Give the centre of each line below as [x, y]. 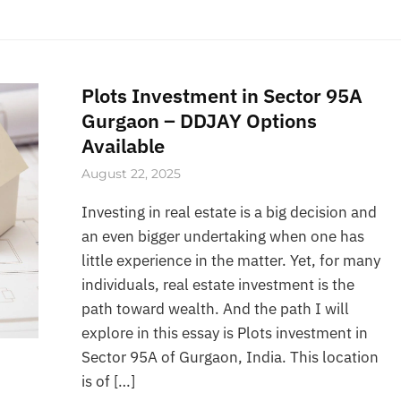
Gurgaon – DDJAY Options [200, 120]
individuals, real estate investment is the [218, 285]
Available [124, 145]
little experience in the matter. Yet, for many [231, 261]
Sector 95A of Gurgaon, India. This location [230, 358]
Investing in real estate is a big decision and [230, 213]
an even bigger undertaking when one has [223, 237]
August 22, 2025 [132, 173]
